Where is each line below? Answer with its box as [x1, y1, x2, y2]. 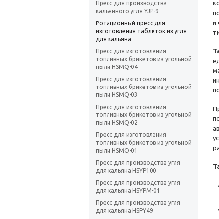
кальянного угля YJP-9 [96, 8, 159, 15]
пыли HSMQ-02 [96, 119, 138, 126]
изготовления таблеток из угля [96, 28, 187, 35]
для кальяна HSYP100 [96, 167, 156, 174]
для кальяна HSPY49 [96, 207, 153, 214]
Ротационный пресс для [96, 20, 165, 27]
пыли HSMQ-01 [96, 147, 138, 154]
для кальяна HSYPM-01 [96, 187, 160, 194]
